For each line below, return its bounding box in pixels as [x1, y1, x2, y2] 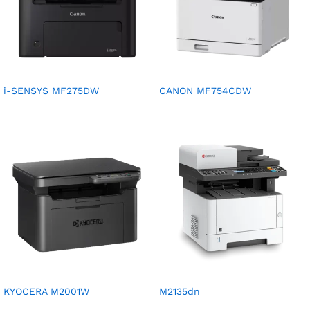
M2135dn [159, 286, 200, 298]
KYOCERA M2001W [3, 286, 89, 298]
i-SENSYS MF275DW [3, 85, 99, 97]
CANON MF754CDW [159, 85, 251, 97]
